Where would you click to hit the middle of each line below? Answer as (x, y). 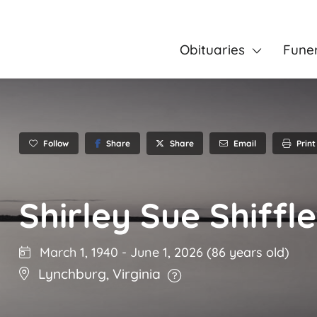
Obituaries (212, 50)
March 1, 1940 (77, 253)
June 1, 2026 (168, 253)
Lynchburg (72, 274)
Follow (56, 143)
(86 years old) (248, 253)
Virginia (137, 274)
